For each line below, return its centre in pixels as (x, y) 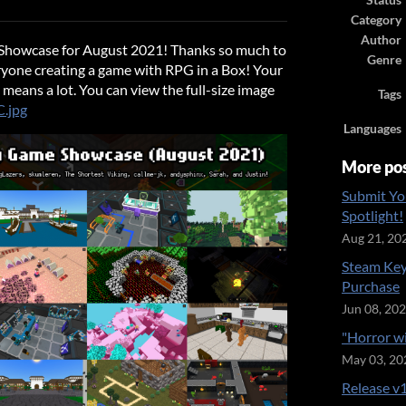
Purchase (371, 286)
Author (381, 40)
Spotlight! (372, 215)
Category (376, 20)
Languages (372, 129)
